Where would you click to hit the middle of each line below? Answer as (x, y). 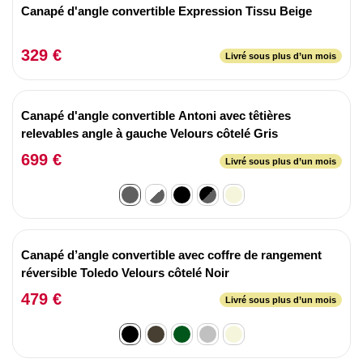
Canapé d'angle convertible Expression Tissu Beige (167, 11)
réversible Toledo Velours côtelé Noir (125, 272)
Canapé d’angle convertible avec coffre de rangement (171, 254)
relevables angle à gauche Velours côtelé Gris (149, 133)
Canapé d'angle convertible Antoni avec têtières (156, 115)
